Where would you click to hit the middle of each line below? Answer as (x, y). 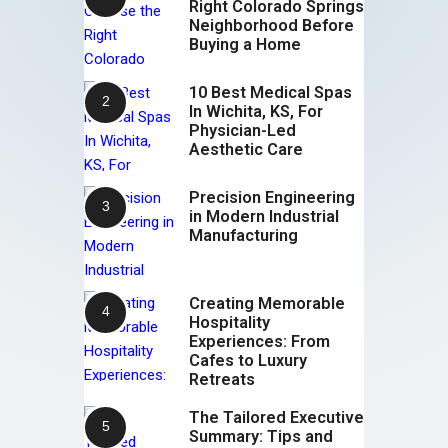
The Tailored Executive (276, 418)
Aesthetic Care (246, 150)
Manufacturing (243, 236)
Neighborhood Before (271, 25)
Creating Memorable (267, 303)
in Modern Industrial (264, 217)
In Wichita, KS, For (256, 112)
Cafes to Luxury (248, 360)
